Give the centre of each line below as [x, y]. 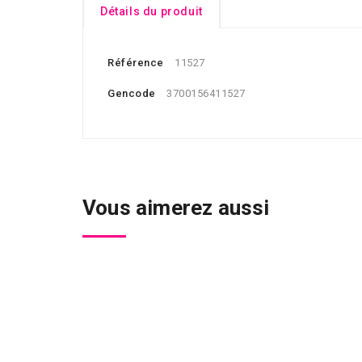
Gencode [132, 93]
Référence [136, 63]
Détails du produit [152, 11]
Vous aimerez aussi [176, 208]
